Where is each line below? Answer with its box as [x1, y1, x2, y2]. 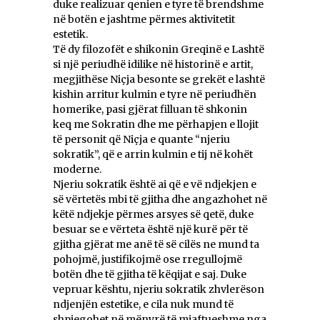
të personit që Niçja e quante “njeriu [53, 133, 230, 146]
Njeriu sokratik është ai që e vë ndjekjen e [53, 178, 256, 191]
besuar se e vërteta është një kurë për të [53, 223, 248, 236]
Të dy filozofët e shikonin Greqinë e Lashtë [53, 43, 264, 56]
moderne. [53, 163, 101, 176]
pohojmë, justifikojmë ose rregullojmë [53, 253, 242, 266]
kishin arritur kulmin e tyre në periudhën [53, 88, 256, 101]
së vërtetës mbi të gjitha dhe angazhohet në [53, 193, 267, 206]
